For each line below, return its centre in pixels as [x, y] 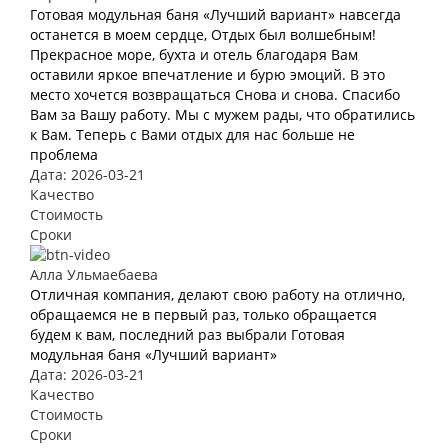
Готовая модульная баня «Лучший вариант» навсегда [215, 14]
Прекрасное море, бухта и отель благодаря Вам [194, 54]
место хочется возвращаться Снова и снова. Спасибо [215, 94]
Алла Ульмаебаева [94, 274]
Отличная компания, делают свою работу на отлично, [217, 294]
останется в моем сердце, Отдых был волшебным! [203, 34]
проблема [64, 154]
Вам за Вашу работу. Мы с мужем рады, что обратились [222, 114]
